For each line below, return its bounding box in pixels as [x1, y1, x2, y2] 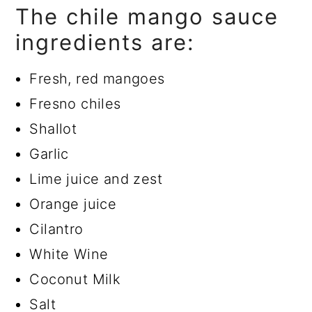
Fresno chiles [29, 95, 121, 113]
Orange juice [29, 196, 117, 213]
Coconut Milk [29, 271, 121, 288]
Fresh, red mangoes [29, 70, 165, 88]
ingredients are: [15, 29, 196, 56]
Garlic [29, 146, 69, 163]
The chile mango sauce [15, 3, 279, 30]
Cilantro [29, 221, 84, 238]
